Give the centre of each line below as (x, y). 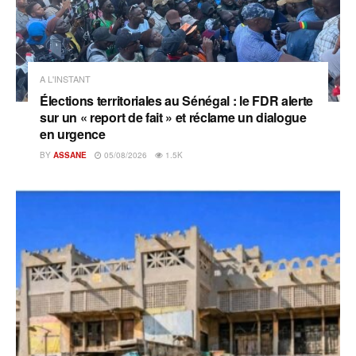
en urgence (73, 133)
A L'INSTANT (65, 78)
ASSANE (70, 155)
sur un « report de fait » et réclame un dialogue (173, 117)
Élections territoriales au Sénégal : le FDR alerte (176, 100)
